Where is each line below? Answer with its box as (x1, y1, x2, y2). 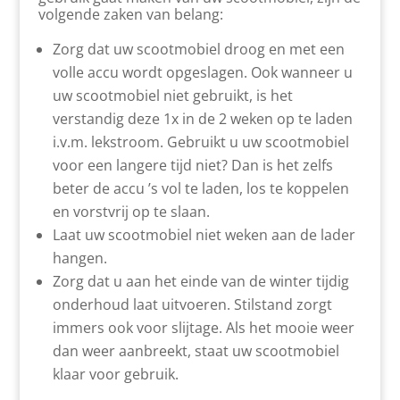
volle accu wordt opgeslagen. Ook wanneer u (52, 62, 353, 82)
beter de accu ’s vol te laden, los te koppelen (52, 179, 349, 198)
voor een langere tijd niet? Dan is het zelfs (52, 155, 333, 175)
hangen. (52, 248, 107, 268)
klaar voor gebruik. (52, 364, 179, 384)
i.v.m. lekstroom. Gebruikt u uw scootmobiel (52, 132, 349, 152)
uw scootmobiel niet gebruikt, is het (52, 86, 293, 105)
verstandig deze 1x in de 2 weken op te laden (52, 109, 353, 129)
